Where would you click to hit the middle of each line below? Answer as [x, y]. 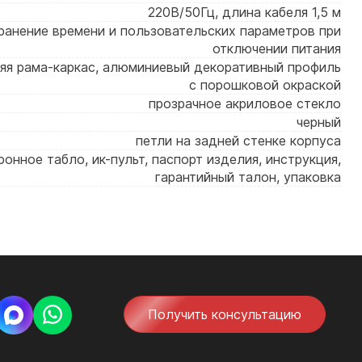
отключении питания [277, 48]
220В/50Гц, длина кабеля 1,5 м [244, 12]
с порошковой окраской [265, 85]
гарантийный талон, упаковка [248, 177]
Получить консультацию [225, 314]
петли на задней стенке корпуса [238, 141]
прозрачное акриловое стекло [245, 103]
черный [319, 122]
